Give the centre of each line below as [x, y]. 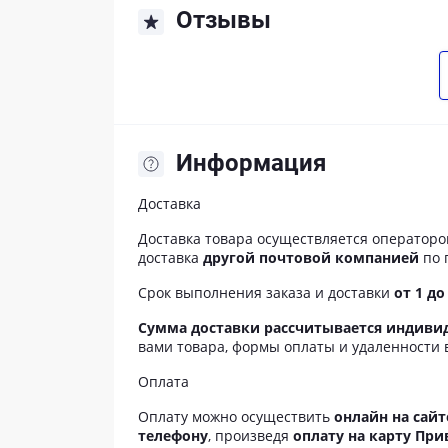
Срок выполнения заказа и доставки [266, 293]
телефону [173, 436]
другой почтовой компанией [311, 258]
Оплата [163, 382]
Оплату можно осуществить [236, 417]
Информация [251, 163]
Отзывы [223, 19]
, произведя [250, 436]
